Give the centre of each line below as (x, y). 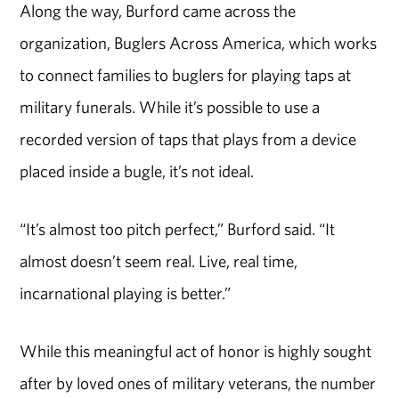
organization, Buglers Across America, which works (199, 43)
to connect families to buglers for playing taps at (186, 75)
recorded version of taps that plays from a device (188, 139)
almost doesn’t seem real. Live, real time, (159, 261)
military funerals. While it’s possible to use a (170, 107)
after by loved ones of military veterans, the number (198, 383)
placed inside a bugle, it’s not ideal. (137, 171)
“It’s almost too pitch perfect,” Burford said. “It (178, 229)
